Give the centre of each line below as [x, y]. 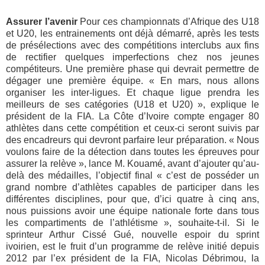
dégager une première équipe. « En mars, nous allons [132, 81]
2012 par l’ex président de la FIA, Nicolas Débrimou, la [132, 258]
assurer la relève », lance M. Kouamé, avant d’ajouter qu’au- [132, 164]
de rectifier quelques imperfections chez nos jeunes [132, 57]
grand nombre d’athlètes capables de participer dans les [132, 188]
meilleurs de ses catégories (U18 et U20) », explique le [132, 105]
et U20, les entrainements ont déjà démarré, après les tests [132, 34]
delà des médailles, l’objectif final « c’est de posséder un [132, 176]
